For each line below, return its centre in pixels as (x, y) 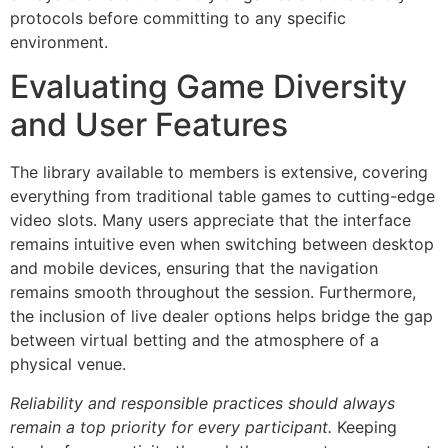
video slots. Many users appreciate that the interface (210, 220)
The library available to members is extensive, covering (219, 172)
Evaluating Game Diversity (208, 87)
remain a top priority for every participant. (171, 426)
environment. (59, 42)
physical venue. (68, 364)
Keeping (364, 426)
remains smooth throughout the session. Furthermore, (213, 292)
